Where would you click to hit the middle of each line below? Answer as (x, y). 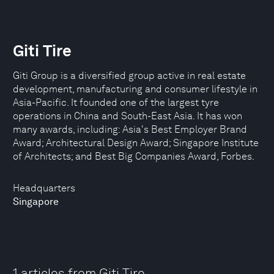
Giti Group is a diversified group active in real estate (129, 76)
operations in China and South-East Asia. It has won (128, 116)
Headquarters (44, 188)
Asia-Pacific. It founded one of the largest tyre (116, 102)
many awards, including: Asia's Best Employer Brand (130, 129)
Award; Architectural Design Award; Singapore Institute (136, 143)
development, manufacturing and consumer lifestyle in (135, 89)
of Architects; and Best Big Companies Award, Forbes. (134, 156)
